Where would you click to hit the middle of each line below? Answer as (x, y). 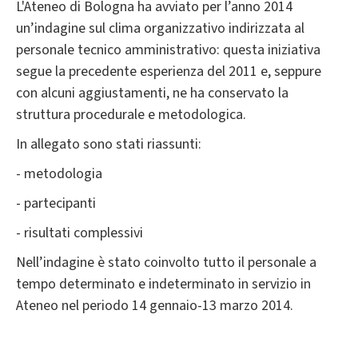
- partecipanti (56, 203)
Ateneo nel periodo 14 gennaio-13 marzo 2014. (155, 305)
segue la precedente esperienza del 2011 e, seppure (169, 71)
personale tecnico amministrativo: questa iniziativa (168, 50)
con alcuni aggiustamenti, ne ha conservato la (152, 93)
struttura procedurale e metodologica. (131, 114)
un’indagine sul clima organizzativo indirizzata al (160, 28)
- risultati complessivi (80, 233)
